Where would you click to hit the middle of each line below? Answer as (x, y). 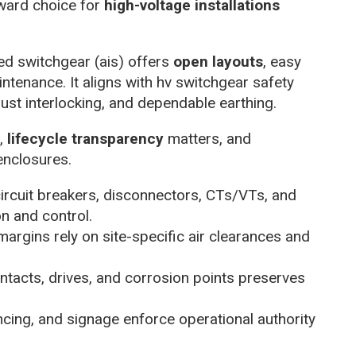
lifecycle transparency (85, 138)
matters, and (207, 138)
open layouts (218, 61)
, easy (282, 61)
